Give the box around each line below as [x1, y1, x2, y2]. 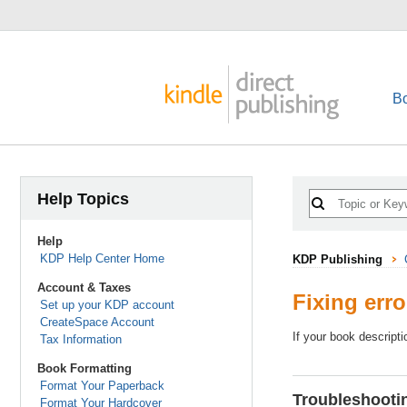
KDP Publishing [293, 253, 382, 266]
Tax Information [39, 333, 122, 346]
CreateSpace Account [39, 315, 154, 329]
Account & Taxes [37, 281, 131, 294]
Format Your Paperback [39, 379, 164, 392]
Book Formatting [37, 362, 132, 375]
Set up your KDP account [39, 298, 174, 312]
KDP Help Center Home [39, 252, 164, 265]
